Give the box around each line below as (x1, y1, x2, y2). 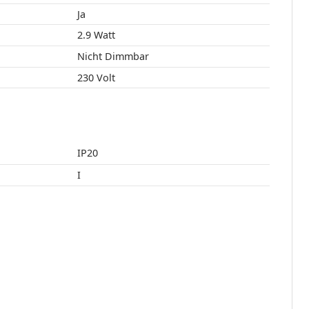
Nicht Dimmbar (77, 50, 149, 63)
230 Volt (77, 71, 115, 85)
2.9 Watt (93, 28, 115, 42)
